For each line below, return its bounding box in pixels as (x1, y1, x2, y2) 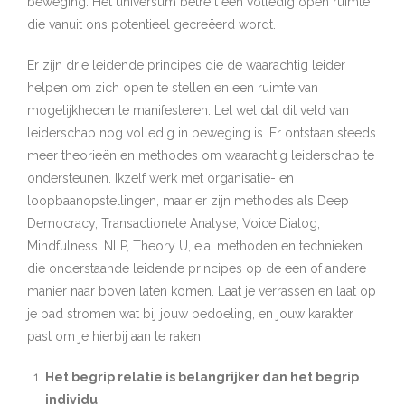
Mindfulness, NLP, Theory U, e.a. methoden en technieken (27, 239, 363, 253)
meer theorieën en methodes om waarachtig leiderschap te (27, 148, 374, 163)
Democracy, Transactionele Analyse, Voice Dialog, (27, 216, 320, 231)
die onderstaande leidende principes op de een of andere (27, 261, 366, 276)
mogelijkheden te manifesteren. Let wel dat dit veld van (27, 103, 349, 118)
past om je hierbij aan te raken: (27, 329, 203, 344)
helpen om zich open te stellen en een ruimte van (27, 80, 318, 95)
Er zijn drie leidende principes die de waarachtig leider (27, 58, 345, 72)
